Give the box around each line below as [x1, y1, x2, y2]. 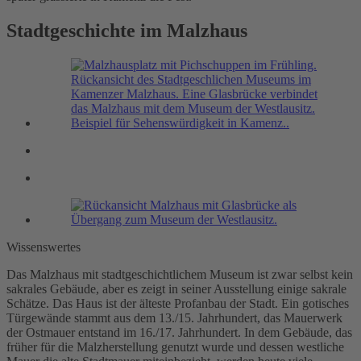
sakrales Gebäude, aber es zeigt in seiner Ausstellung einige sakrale [6, 281, 346, 296]
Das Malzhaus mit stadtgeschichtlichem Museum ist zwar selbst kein [6, 267, 353, 281]
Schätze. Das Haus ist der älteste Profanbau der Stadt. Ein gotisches [6, 296, 349, 310]
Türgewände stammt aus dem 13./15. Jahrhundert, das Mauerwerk [6, 310, 342, 325]
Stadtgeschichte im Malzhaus [6, 19, 247, 41]
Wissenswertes [6, 239, 81, 254]
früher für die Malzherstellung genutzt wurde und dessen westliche [6, 339, 344, 354]
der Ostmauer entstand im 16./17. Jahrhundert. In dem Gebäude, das [6, 325, 352, 339]
